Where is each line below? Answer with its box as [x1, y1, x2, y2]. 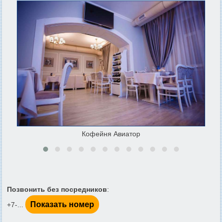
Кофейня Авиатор [82, 129, 140, 138]
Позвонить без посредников [7, 185, 107, 193]
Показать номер [30, 200, 94, 209]
